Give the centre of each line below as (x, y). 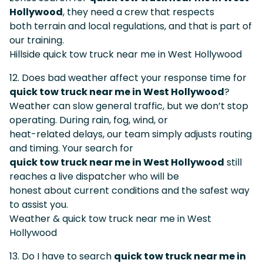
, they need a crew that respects (139, 12)
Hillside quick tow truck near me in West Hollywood (126, 54)
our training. (37, 40)
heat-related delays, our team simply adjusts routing (131, 134)
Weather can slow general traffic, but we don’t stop (129, 106)
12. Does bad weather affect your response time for (128, 77)
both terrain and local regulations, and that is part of (131, 26)
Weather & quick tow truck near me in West (110, 218)
